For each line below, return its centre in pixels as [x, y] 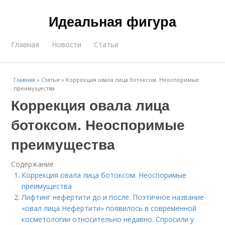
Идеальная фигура [113, 21]
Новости [67, 44]
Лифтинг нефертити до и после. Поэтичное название [113, 197]
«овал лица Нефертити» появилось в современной [109, 208]
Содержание [33, 164]
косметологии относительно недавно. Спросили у [108, 219]
